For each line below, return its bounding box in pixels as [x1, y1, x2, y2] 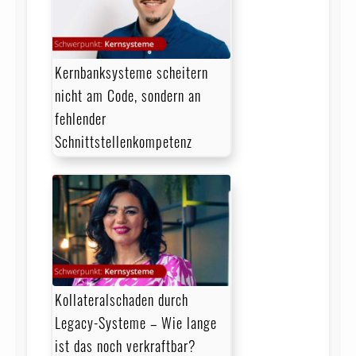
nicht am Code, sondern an [54, 84, 201, 106]
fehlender [54, 107, 106, 129]
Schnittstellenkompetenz [54, 130, 192, 152]
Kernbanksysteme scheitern [54, 61, 208, 83]
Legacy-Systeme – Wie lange [54, 311, 217, 333]
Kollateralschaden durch [54, 288, 188, 310]
